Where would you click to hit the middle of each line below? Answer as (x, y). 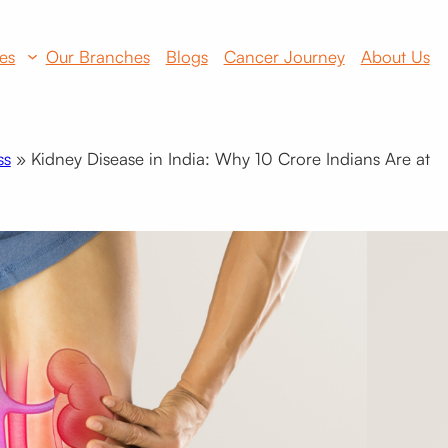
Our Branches (97, 56)
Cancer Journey (284, 56)
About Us (395, 56)
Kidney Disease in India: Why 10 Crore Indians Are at (230, 159)
